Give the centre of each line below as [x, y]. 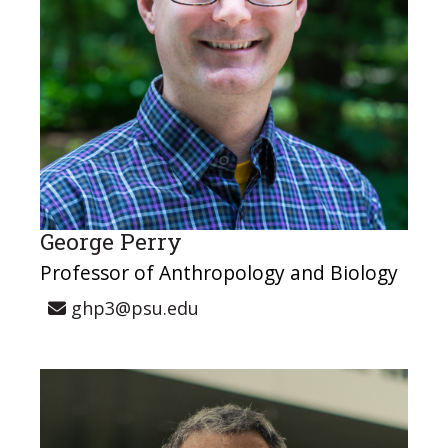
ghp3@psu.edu [132, 307]
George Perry [111, 241]
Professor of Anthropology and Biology [219, 272]
